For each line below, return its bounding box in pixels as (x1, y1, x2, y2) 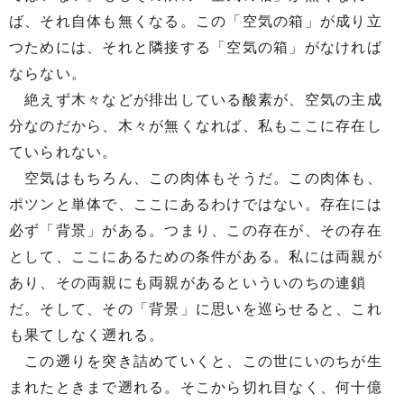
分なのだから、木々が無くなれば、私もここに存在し (9, 118, 382, 133)
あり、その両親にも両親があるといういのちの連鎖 (9, 275, 367, 290)
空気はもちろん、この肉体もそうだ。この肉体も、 (9, 170, 382, 186)
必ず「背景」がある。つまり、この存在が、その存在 (9, 223, 382, 238)
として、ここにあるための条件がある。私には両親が (9, 249, 382, 264)
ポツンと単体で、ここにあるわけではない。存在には (9, 197, 382, 212)
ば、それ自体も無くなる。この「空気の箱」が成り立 (9, 14, 382, 29)
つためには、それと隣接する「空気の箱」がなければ (9, 40, 382, 55)
